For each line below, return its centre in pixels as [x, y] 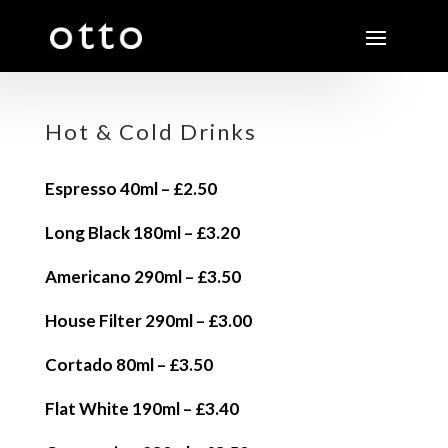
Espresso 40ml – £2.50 [130, 188]
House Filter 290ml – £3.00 [148, 320]
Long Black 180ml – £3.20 [142, 232]
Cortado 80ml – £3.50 [128, 364]
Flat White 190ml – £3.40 [141, 408]
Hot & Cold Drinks [150, 131]
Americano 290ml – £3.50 [142, 276]
